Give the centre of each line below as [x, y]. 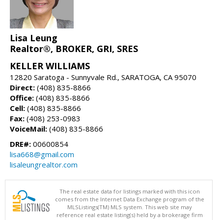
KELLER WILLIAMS [50, 66]
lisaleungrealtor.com [44, 165]
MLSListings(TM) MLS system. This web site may [130, 207]
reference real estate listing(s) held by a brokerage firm [130, 215]
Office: [22, 98]
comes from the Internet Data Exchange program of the [130, 199]
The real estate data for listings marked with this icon [130, 192]
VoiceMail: [28, 129]
